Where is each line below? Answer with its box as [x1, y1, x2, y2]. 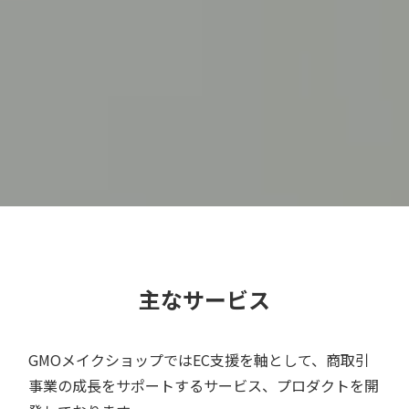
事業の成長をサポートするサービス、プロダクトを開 [28, 374, 380, 397]
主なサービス [138, 283, 270, 316]
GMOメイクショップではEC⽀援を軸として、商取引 [28, 349, 371, 372]
